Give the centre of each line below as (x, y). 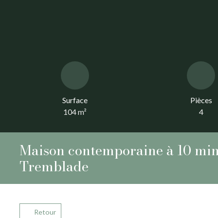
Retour (45, 212)
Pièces (201, 100)
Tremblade (54, 166)
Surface (75, 100)
